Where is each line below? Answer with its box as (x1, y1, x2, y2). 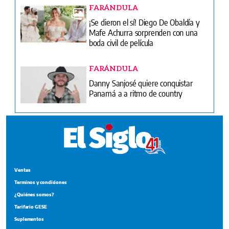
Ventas (14, 167, 31, 173)
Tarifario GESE (14, 203, 47, 210)
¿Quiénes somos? (14, 191, 54, 197)
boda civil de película (88, 36, 154, 48)
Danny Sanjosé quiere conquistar (88, 77, 193, 88)
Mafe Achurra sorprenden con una (88, 26, 198, 38)
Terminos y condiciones (14, 179, 67, 185)
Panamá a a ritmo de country (88, 87, 183, 99)
